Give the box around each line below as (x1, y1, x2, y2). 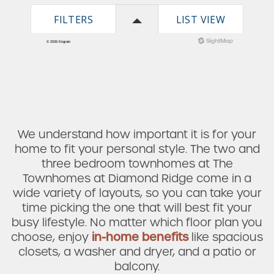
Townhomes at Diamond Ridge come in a (23, 171, 251, 185)
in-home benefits (92, 229, 188, 244)
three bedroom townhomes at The (41, 156, 233, 171)
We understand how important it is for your (18, 127, 256, 141)
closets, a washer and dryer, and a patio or (18, 244, 256, 259)
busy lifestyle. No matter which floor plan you (12, 215, 262, 229)
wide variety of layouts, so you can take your (12, 185, 262, 200)
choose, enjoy (11, 229, 92, 244)
